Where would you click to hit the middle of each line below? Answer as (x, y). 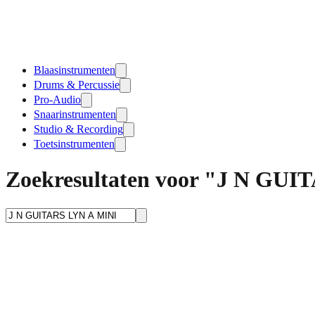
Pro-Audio (57, 99)
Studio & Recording (78, 129)
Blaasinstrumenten (75, 70)
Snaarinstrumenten (75, 114)
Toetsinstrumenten (74, 144)
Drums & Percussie (77, 85)
